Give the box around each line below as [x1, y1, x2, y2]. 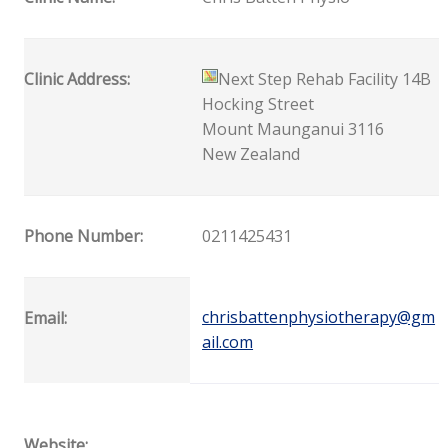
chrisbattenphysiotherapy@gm [202, 305, 436, 328]
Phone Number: [24, 224, 144, 247]
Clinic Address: [24, 67, 131, 90]
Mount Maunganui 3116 [202, 117, 385, 140]
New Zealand [202, 142, 301, 165]
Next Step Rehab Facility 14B [218, 67, 432, 90]
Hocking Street [202, 92, 315, 115]
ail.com [202, 330, 254, 353]
